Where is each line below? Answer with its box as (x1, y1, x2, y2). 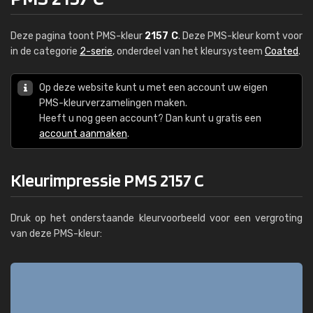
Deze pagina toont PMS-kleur (10, 30, 145, 42)
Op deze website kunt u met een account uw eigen (39, 82, 268, 94)
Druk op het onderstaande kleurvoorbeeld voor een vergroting (10, 212, 303, 224)
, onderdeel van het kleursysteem (112, 45, 265, 57)
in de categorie (10, 45, 80, 57)
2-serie (80, 45, 112, 57)
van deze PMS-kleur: (10, 228, 102, 240)
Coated (265, 45, 298, 57)
